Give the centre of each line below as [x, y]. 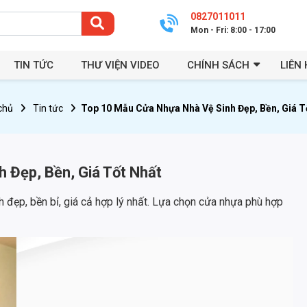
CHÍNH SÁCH [218, 65]
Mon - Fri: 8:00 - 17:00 [233, 30]
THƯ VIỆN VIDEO [120, 65]
